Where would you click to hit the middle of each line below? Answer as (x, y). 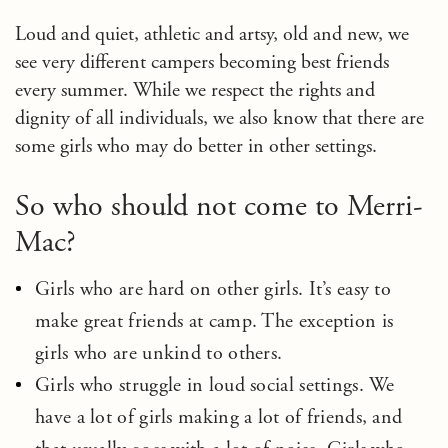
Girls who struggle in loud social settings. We (215, 385)
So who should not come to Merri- (219, 206)
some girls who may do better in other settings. (196, 146)
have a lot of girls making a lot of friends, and (219, 417)
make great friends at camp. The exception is (214, 321)
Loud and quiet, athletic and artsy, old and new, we (212, 34)
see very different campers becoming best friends (202, 62)
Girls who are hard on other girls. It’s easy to (213, 289)
